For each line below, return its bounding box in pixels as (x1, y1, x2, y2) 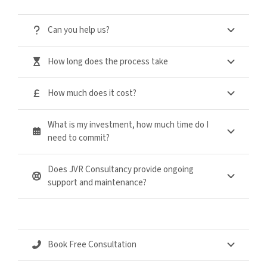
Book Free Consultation (48, 238, 137, 251)
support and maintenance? (48, 176, 147, 189)
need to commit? (48, 131, 110, 144)
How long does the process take (48, 55, 169, 68)
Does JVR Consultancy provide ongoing (48, 163, 194, 176)
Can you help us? (48, 23, 110, 36)
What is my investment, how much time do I (48, 118, 209, 131)
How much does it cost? (48, 86, 137, 100)
